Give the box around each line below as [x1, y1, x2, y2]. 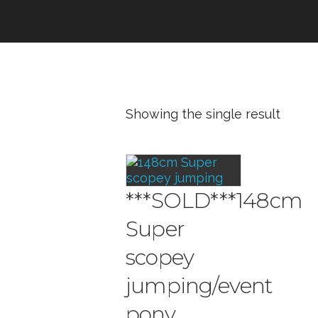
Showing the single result [126, 106, 280, 121]
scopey [126, 244, 194, 270]
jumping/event [126, 273, 273, 299]
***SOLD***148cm [126, 187, 302, 214]
